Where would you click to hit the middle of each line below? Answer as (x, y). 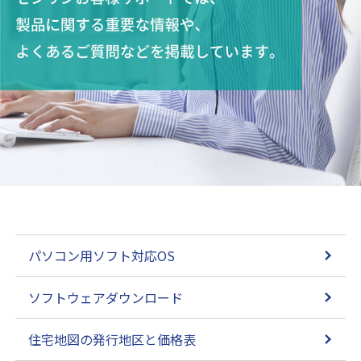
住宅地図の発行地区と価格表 (112, 339)
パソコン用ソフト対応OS (102, 255)
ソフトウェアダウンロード (106, 297)
